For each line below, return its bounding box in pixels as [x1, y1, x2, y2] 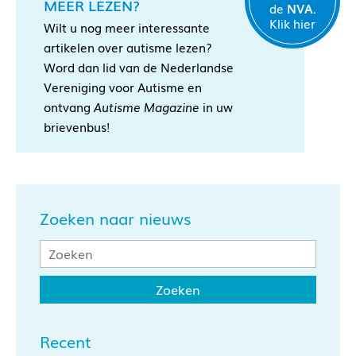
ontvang [44, 98, 94, 116]
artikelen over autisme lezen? [44, 38, 212, 56]
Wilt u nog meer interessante [44, 18, 210, 37]
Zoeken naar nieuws [40, 206, 192, 230]
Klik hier [269, 14, 315, 33]
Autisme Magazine [94, 98, 199, 116]
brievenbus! [44, 118, 110, 136]
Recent [40, 329, 91, 354]
